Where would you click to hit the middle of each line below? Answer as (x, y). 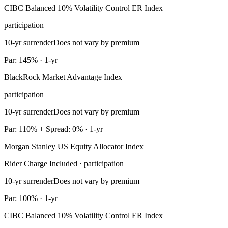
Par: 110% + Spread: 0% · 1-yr (53, 129)
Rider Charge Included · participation (64, 164)
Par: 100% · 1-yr (31, 198)
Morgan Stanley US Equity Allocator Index (74, 147)
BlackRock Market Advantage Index (63, 77)
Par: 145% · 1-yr (31, 60)
